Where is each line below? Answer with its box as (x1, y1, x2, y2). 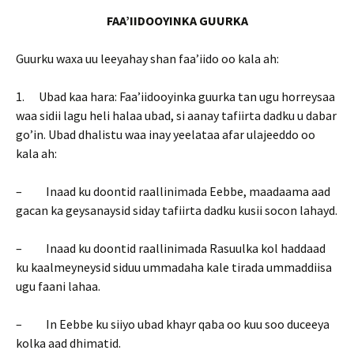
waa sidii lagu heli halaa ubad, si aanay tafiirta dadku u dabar (16, 107, 337, 123)
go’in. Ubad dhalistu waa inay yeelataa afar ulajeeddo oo (16, 126, 315, 142)
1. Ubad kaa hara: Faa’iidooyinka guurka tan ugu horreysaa (16, 88, 335, 104)
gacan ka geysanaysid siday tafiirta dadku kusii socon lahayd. (16, 202, 337, 218)
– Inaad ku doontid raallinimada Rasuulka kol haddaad (16, 240, 326, 256)
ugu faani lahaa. (16, 278, 100, 294)
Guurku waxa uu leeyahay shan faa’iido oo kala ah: (16, 51, 279, 66)
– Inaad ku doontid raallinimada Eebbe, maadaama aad (16, 183, 330, 199)
